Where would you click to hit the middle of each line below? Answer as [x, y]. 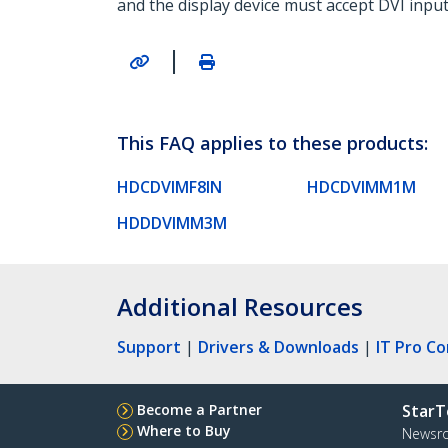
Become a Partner [199, 409]
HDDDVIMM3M [172, 222]
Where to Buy [184, 430]
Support [149, 346]
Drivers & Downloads [278, 346]
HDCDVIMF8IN [169, 186]
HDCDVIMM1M [361, 186]
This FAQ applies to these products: [272, 142]
